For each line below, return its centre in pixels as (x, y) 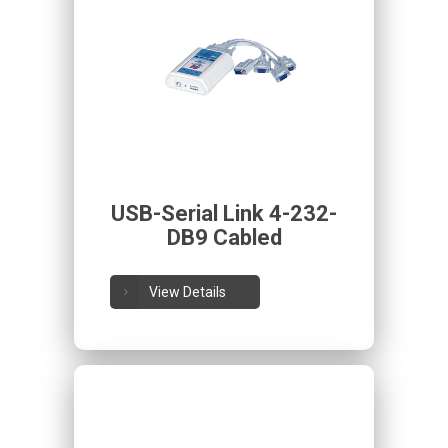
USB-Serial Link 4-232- (224, 213)
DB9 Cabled (224, 237)
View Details (187, 292)
